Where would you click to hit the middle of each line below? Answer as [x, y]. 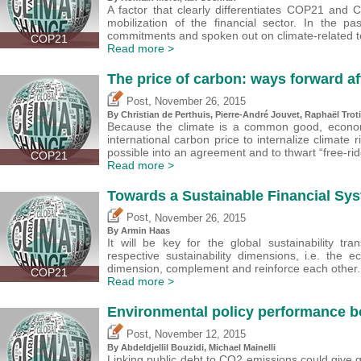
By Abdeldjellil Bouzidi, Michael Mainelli [191, 348]
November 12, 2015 [200, 335]
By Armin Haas [139, 231]
